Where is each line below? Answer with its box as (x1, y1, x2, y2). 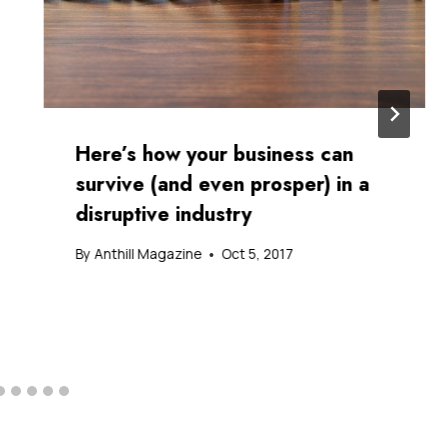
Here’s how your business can (75, 140, 354, 170)
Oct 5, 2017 (221, 245, 294, 264)
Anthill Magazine (94, 245, 202, 264)
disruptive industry (75, 200, 252, 230)
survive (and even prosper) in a (75, 170, 370, 200)
